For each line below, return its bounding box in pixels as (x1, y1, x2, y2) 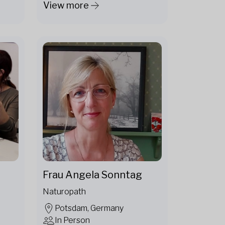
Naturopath (43, 186, 86, 196)
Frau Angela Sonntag (43, 168, 142, 181)
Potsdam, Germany (55, 203, 124, 213)
